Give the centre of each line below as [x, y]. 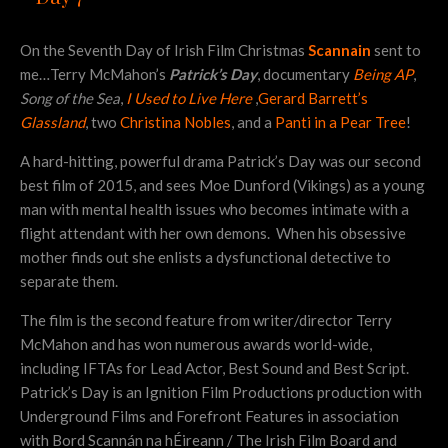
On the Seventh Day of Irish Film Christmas [164, 49]
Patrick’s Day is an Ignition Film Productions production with [221, 391]
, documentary [305, 73]
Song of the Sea [70, 97]
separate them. [69, 280]
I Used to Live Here [189, 97]
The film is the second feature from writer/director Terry [206, 319]
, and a [253, 121]
